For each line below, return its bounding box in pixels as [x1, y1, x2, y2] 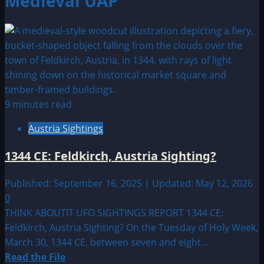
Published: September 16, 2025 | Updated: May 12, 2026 [5, 176, 253, 190]
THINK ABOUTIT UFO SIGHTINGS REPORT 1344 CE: [5, 206, 223, 219]
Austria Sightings [28, 121, 103, 135]
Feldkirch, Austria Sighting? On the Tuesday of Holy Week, [5, 220, 258, 234]
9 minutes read [5, 97, 72, 111]
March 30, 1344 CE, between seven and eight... [5, 235, 208, 249]
